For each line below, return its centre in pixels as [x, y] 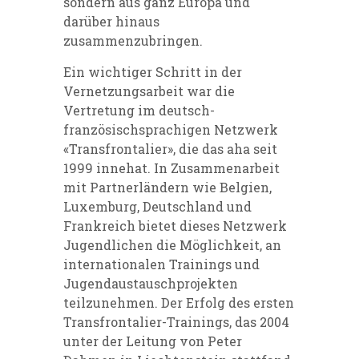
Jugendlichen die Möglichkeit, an [172, 245]
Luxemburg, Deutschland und [157, 207]
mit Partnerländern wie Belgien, [167, 188]
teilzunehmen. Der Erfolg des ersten [179, 303]
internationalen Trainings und [161, 264]
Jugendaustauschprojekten [151, 284]
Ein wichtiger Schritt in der [153, 72]
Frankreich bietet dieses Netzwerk [175, 226]
